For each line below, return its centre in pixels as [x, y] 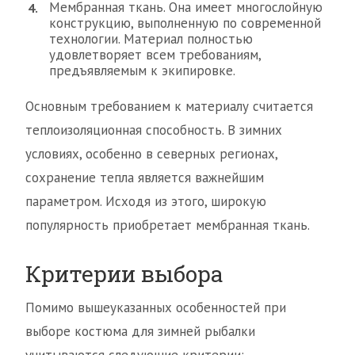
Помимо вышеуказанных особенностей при [156, 307]
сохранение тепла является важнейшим [145, 177]
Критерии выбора [124, 274]
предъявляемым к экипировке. [142, 71]
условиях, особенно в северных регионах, [151, 154]
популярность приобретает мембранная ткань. [168, 225]
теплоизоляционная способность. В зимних [154, 130]
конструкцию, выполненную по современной [185, 23]
